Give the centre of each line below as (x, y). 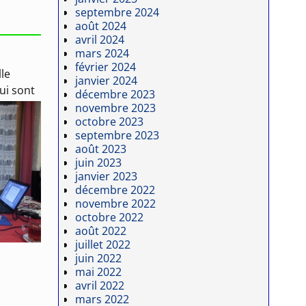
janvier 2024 (107, 80)
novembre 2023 (116, 108)
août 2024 (101, 26)
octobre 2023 (110, 121)
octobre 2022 (110, 217)
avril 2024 (100, 39)
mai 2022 (99, 272)
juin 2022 (99, 258)
